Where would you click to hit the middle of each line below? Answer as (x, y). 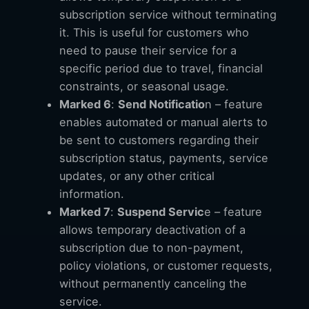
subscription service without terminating (168, 14)
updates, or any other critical (137, 176)
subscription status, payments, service (164, 158)
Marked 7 (85, 211)
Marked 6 (85, 104)
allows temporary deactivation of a (152, 229)
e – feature (233, 211)
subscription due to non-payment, (151, 247)
